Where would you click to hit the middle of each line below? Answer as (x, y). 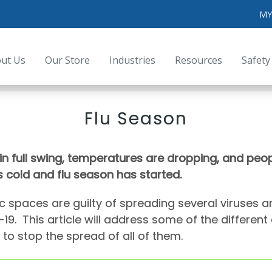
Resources (199, 60)
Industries (133, 60)
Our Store (68, 60)
